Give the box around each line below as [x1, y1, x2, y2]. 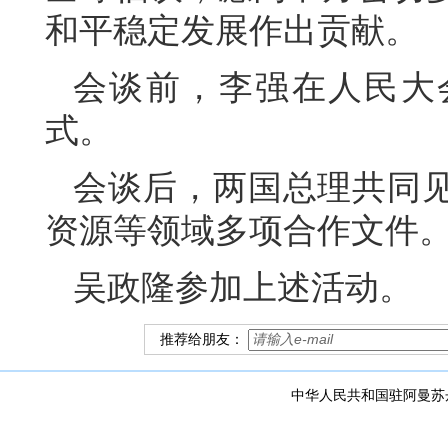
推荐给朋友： [160, 332, 248, 347]
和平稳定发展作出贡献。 [45, 12, 419, 49]
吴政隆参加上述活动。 [73, 269, 413, 306]
